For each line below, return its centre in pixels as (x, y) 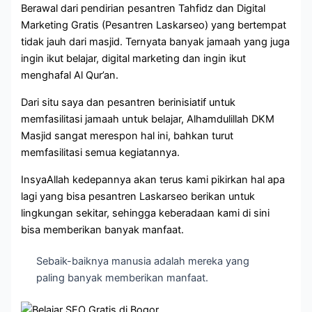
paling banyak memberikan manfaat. (123, 278)
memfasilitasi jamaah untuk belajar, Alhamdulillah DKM (148, 119)
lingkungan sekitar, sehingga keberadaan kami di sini (146, 213)
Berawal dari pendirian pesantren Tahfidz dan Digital (143, 9)
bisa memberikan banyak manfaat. (103, 229)
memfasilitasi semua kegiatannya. (101, 152)
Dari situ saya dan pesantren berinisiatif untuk (128, 102)
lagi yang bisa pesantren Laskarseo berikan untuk (138, 196)
